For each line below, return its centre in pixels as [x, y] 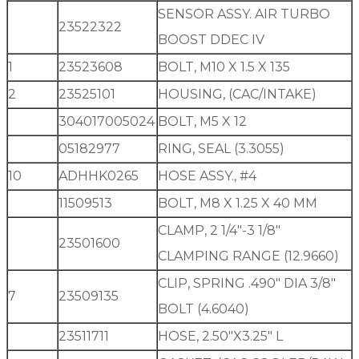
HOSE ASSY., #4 [207, 176]
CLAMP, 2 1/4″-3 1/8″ [219, 231]
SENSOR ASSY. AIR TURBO [244, 14]
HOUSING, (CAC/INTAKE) [237, 95]
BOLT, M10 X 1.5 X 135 [224, 67]
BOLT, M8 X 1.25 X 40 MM [238, 204]
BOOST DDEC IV [211, 40]
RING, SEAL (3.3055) [221, 149]
